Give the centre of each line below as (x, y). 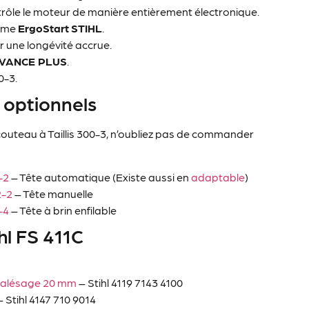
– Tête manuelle (53, 193)
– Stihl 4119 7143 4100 (130, 282)
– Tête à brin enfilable (63, 210)
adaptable (218, 177)
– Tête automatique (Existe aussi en (100, 177)
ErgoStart (44, 28)
